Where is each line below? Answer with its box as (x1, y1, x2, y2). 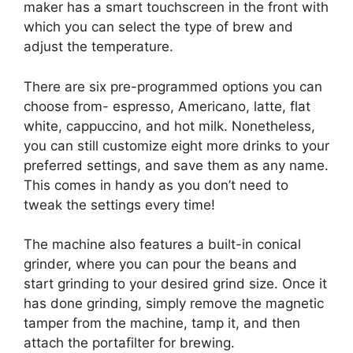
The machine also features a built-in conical (24, 236, 301, 253)
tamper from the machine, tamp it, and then (24, 315, 300, 332)
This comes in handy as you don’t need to (24, 176, 288, 193)
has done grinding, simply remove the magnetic (24, 295, 324, 312)
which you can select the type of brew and (24, 19, 293, 35)
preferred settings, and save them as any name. (24, 157, 329, 173)
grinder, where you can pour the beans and (24, 256, 297, 273)
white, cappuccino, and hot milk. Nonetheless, (24, 117, 315, 134)
